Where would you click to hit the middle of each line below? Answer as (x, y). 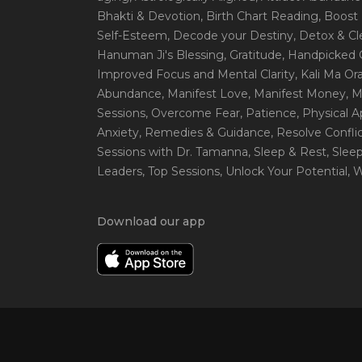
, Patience (268, 113)
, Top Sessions (181, 171)
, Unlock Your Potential (284, 171)
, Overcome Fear (193, 113)
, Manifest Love (205, 94)
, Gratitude (253, 55)
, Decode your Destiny (230, 36)
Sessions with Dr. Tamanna (173, 152)
